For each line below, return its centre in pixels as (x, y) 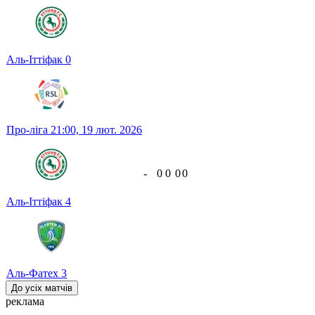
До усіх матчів (42, 288)
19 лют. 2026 (112, 130)
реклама (25, 302)
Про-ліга (28, 130)
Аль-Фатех (34, 274)
